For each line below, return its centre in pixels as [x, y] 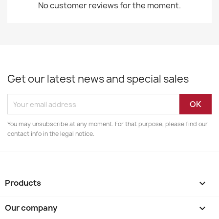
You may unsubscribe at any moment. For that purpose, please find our [108, 124]
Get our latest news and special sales [98, 79]
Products [23, 183]
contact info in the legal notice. [51, 134]
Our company [31, 208]
